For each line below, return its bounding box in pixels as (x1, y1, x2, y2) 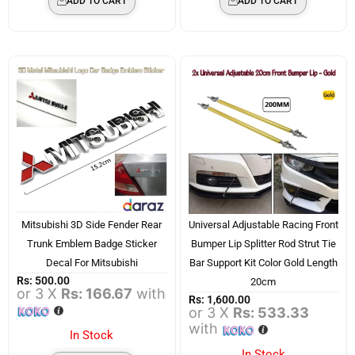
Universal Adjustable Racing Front (188, 219, 338, 231)
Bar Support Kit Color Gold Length (189, 257, 338, 269)
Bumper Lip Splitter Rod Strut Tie (190, 238, 336, 250)
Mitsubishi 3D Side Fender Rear (21, 219, 162, 231)
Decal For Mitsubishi (45, 257, 138, 269)
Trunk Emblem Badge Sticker (26, 238, 157, 250)
